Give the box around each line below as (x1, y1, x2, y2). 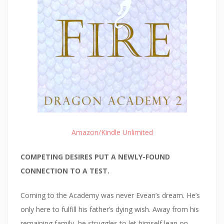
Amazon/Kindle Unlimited (71, 127, 153, 137)
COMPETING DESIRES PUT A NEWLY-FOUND (20, 152, 170, 162)
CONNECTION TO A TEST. (20, 166, 109, 176)
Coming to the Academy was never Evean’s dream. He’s (20, 190, 200, 200)
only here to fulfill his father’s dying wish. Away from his (20, 204, 199, 214)
